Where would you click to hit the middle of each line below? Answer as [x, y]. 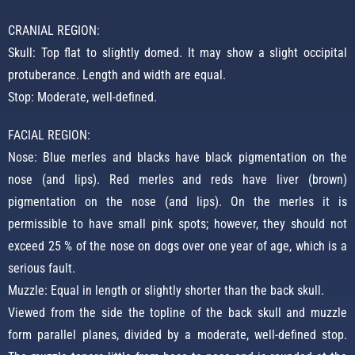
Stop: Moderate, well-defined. [82, 97]
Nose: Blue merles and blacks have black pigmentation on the [177, 158]
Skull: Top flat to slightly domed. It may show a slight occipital [177, 53]
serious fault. [42, 269]
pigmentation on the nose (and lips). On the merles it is [177, 202]
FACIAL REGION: [49, 136]
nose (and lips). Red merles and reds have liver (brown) [177, 180]
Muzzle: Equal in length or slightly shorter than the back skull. [166, 291]
